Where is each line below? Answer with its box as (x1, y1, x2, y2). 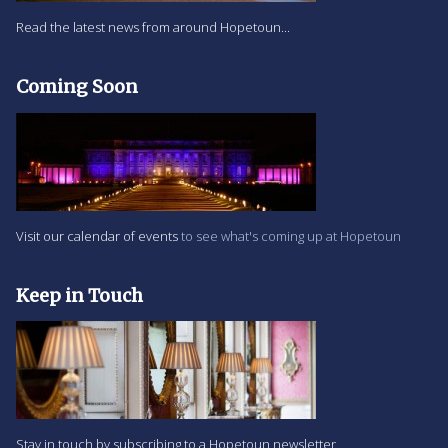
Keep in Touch (16, 283, 143, 307)
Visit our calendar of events (16, 226, 178, 245)
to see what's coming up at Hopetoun (178, 226, 401, 245)
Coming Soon (16, 75, 138, 99)
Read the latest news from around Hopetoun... (16, 18, 290, 37)
